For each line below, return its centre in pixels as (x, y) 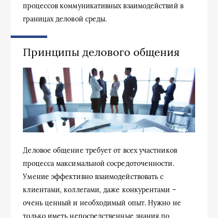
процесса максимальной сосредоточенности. (99, 163)
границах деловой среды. (65, 19)
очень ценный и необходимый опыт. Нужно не (102, 203)
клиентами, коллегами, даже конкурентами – (100, 190)
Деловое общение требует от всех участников (100, 150)
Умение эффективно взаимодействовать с (93, 176)
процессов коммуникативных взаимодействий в (103, 6)
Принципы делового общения (101, 52)
